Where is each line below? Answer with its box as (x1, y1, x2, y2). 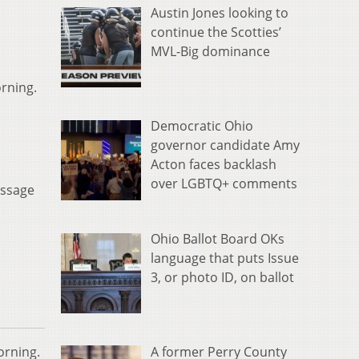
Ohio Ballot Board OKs (151, 229, 284, 248)
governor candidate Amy (151, 136, 300, 155)
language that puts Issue (151, 248, 299, 267)
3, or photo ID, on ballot (151, 268, 294, 286)
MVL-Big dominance (151, 42, 270, 61)
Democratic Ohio (151, 117, 253, 135)
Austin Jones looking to (151, 4, 288, 22)
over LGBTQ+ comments (151, 175, 297, 193)
